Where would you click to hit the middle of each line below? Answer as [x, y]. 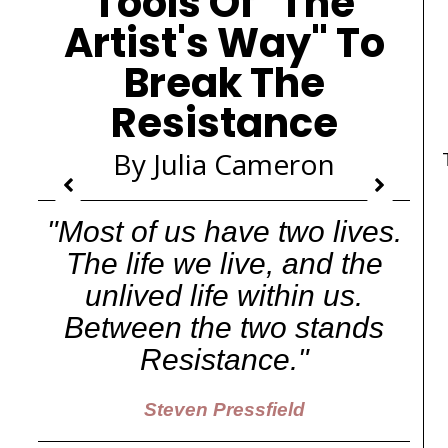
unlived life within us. [224, 295]
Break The [224, 83]
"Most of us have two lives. [224, 231]
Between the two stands [224, 327]
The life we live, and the [224, 263]
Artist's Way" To [224, 43]
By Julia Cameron [224, 164]
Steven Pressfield [224, 409]
